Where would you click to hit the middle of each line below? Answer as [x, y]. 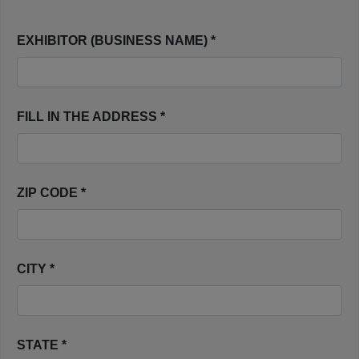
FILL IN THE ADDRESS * [91, 117]
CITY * [36, 269]
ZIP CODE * [51, 193]
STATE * [42, 345]
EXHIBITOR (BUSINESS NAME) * [116, 40]
